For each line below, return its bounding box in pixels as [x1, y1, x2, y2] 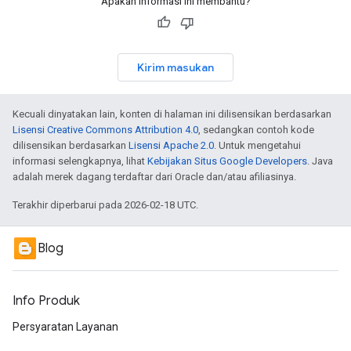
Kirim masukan [137, 60, 214, 74]
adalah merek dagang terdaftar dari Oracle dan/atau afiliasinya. [13, 171, 296, 183]
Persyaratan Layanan [13, 320, 118, 333]
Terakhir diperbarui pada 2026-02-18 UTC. [13, 199, 198, 211]
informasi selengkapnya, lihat [13, 155, 147, 167]
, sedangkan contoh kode [198, 124, 314, 136]
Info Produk [13, 293, 80, 309]
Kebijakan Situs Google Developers [147, 155, 307, 167]
